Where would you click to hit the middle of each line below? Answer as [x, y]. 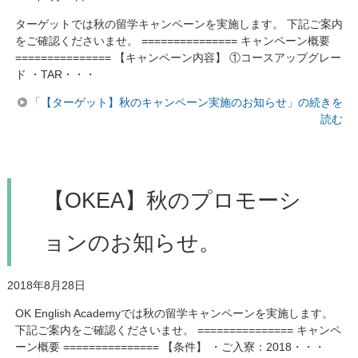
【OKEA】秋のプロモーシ [172, 200]
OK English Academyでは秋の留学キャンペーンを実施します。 [174, 313]
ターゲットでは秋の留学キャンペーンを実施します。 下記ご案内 [179, 24]
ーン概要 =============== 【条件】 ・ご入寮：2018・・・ [170, 346]
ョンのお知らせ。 [131, 243]
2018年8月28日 [46, 285]
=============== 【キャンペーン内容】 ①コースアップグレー [178, 57]
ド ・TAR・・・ [55, 74]
